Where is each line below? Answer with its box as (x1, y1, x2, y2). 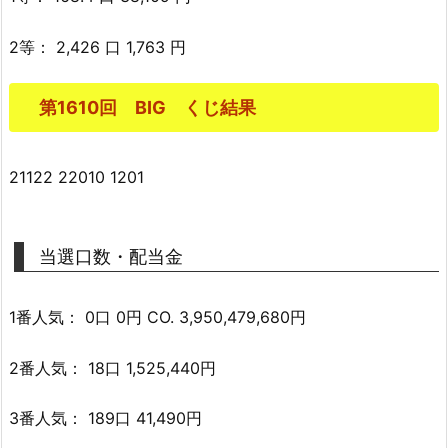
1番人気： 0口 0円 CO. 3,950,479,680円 (9, 306, 306, 327)
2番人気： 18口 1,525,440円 (9, 357, 216, 378)
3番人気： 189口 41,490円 (9, 408, 202, 429)
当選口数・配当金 (39, 245, 183, 267)
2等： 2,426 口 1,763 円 (9, 36, 186, 57)
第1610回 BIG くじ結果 (39, 96, 256, 118)
